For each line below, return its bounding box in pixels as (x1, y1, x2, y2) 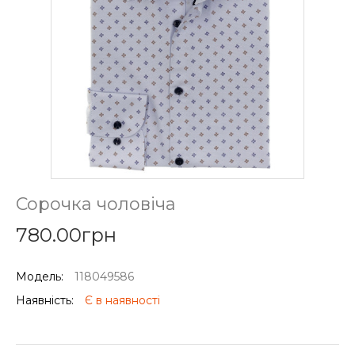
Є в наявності (85, 292, 160, 307)
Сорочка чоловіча (16, 193, 176, 215)
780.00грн (16, 223, 116, 246)
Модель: (16, 269, 67, 284)
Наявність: (16, 292, 77, 307)
